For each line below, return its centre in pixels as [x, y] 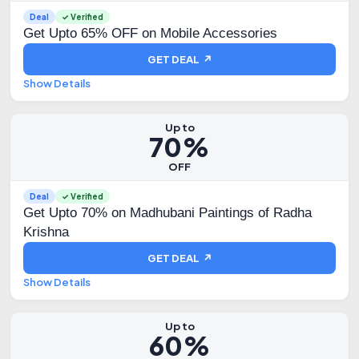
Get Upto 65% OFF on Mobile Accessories [150, 33]
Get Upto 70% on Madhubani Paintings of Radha [167, 213]
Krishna [46, 232]
